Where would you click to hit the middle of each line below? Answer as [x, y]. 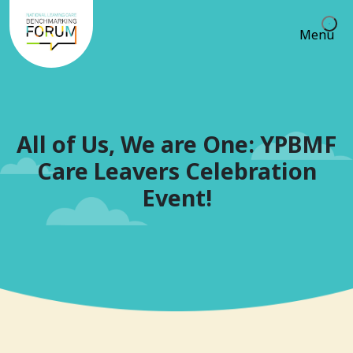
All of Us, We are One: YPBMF [176, 144]
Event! [176, 198]
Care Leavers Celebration [176, 171]
